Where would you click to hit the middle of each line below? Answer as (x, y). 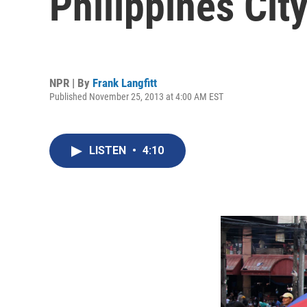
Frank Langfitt (125, 83)
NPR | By (71, 83)
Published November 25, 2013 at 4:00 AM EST (136, 96)
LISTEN (109, 150)
